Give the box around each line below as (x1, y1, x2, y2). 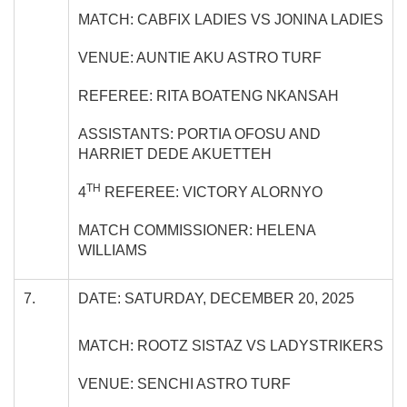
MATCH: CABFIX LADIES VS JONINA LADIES (78, 11, 383, 27)
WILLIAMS (78, 242, 147, 258)
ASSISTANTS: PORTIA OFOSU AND (78, 125, 321, 142)
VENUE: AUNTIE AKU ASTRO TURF (78, 49, 322, 65)
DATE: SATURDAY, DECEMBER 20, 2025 (78, 290, 354, 306)
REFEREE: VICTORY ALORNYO (101, 184, 323, 200)
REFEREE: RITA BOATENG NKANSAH (78, 87, 339, 104)
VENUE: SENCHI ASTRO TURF (78, 375, 291, 392)
